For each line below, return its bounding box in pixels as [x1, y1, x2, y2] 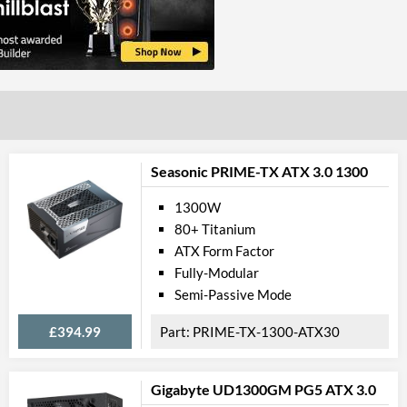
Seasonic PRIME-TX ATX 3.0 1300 [151, 163, 368, 180]
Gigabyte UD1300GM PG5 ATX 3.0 [151, 381, 376, 398]
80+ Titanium [174, 221, 255, 237]
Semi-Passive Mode [174, 286, 292, 303]
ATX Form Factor [174, 243, 274, 259]
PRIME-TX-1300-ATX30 [193, 323, 340, 340]
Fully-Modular [174, 264, 259, 281]
